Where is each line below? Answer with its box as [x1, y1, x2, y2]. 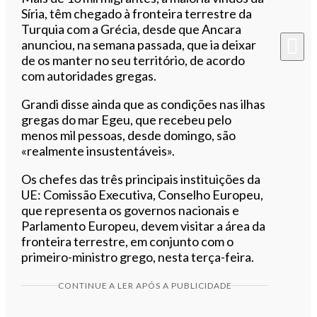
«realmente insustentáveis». [21, 142, 175, 158]
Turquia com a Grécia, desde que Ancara [21, 21, 242, 37]
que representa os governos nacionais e [21, 202, 240, 218]
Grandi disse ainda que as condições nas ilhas [21, 96, 266, 112]
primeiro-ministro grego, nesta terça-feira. [21, 248, 255, 265]
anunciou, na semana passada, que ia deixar [21, 36, 257, 52]
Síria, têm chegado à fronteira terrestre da [21, 5, 253, 21]
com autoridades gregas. [21, 67, 157, 83]
